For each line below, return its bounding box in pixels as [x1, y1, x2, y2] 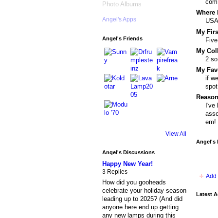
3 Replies [102, 168, 127, 175]
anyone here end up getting [102, 203, 179, 211]
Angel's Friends [102, 36, 143, 42]
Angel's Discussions [102, 149, 155, 155]
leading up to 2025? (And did [102, 195, 182, 203]
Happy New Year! [102, 160, 153, 167]
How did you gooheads [102, 179, 166, 186]
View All [165, 130, 186, 138]
